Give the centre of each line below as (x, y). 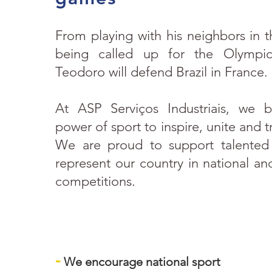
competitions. (95, 181)
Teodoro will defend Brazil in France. (161, 72)
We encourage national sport (142, 262)
